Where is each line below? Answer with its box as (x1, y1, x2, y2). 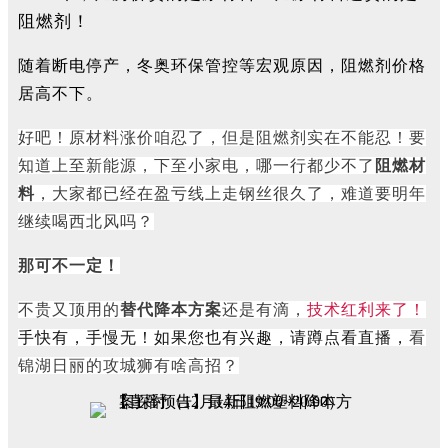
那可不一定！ (18, 257, 120, 274)
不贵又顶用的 (18, 301, 120, 318)
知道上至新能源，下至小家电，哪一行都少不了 (18, 157, 375, 174)
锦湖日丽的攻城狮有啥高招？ (18, 357, 239, 374)
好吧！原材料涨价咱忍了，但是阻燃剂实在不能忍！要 (18, 129, 426, 146)
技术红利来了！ (307, 301, 426, 318)
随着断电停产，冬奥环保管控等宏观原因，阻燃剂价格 (18, 57, 426, 74)
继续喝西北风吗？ (18, 213, 154, 230)
